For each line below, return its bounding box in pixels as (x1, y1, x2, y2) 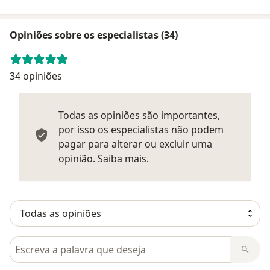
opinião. (58, 151, 98, 165)
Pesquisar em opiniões (9, 236, 117, 250)
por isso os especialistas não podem (58, 122, 224, 136)
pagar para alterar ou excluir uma (58, 137, 212, 151)
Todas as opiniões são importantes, (58, 108, 220, 122)
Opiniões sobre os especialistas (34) (10, 28, 178, 42)
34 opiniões (10, 69, 62, 83)
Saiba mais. (98, 151, 149, 165)
